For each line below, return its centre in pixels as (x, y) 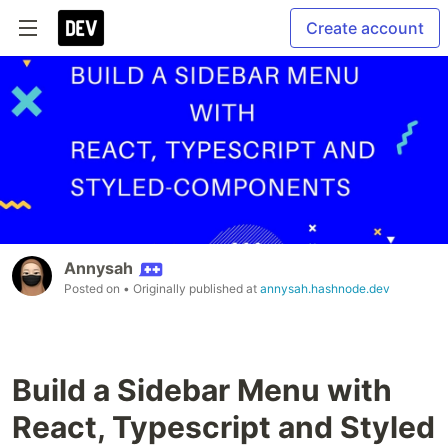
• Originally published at (191, 289)
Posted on (93, 289)
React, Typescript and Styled (223, 427)
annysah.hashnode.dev (325, 289)
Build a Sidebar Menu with (202, 390)
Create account (365, 28)
